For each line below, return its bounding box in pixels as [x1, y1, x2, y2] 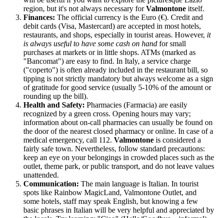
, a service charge [138, 57, 191, 66]
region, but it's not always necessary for [23, 4, 146, 13]
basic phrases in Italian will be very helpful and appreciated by [23, 206, 214, 215]
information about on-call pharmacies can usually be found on [23, 118, 213, 127]
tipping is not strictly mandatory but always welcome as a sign [23, 74, 213, 83]
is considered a [154, 136, 201, 145]
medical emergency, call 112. [23, 136, 114, 145]
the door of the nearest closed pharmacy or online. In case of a [23, 127, 213, 136]
